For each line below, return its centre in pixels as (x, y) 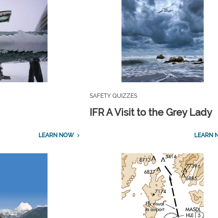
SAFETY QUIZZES (114, 96)
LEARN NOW (56, 135)
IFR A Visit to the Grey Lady (151, 112)
